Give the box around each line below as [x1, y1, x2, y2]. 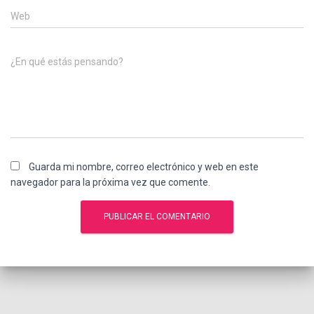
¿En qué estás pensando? [11, 55, 123, 67]
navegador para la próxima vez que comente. [11, 176, 210, 188]
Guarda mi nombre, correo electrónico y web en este [29, 161, 259, 172]
